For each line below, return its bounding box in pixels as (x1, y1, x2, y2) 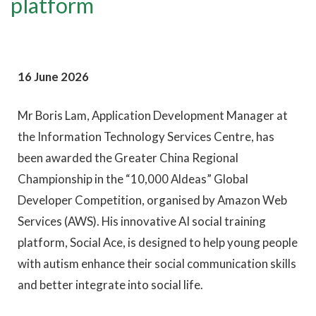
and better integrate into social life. (18, 277, 203, 293)
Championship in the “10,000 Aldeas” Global (18, 171, 248, 187)
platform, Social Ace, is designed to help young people (18, 235, 298, 250)
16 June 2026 (18, 68, 91, 84)
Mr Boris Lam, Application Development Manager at (18, 108, 288, 123)
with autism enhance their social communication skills (18, 256, 296, 272)
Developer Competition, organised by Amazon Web (18, 193, 287, 208)
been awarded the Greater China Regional (18, 150, 238, 166)
